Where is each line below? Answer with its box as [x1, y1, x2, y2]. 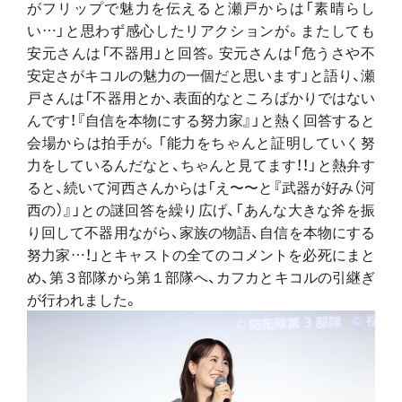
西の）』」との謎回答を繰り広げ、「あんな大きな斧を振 [27, 197, 375, 220]
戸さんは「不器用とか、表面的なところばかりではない [27, 85, 375, 108]
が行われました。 [27, 287, 138, 310]
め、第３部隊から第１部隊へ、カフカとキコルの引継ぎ [27, 265, 375, 287]
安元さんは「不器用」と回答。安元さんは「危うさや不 [27, 40, 375, 63]
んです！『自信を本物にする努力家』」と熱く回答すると [27, 108, 375, 130]
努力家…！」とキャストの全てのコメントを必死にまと [27, 242, 375, 265]
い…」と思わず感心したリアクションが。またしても [27, 18, 375, 40]
